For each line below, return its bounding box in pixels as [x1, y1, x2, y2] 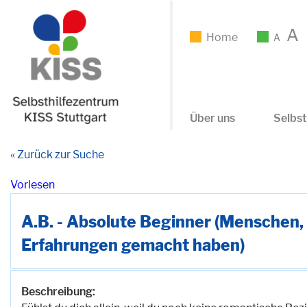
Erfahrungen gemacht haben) [21, 235, 245, 255]
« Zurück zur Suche [10, 147, 104, 161]
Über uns [189, 112, 235, 125]
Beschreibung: [21, 285, 95, 299]
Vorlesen [10, 177, 55, 191]
